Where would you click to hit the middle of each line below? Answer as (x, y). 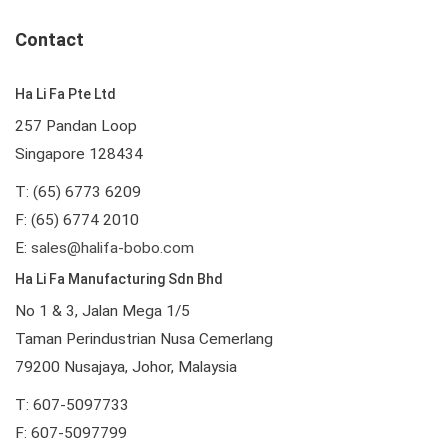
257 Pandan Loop (76, 125)
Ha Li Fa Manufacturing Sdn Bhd (119, 278)
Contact (49, 39)
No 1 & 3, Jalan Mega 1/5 (102, 310)
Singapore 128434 (79, 153)
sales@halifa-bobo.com (112, 247)
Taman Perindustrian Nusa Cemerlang (144, 338)
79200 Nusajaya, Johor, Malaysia (126, 366)
